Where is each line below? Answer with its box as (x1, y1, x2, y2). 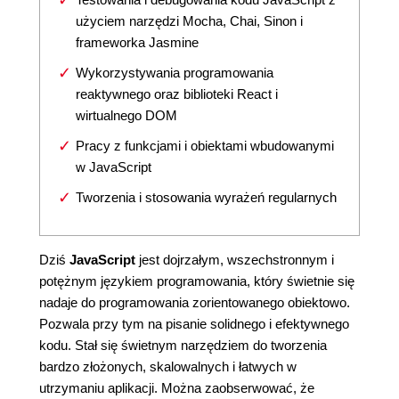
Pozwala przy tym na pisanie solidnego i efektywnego (39, 316, 349, 331)
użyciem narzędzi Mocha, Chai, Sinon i (76, 13, 303, 28)
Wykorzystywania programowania (76, 65, 273, 80)
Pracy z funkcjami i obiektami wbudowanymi (76, 138, 334, 153)
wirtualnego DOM (76, 108, 177, 123)
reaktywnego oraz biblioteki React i (76, 86, 278, 102)
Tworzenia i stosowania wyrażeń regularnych (76, 190, 337, 205)
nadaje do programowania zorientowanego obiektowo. (39, 295, 350, 310)
